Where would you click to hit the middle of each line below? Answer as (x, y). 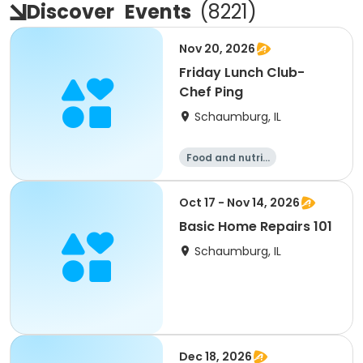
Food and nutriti (228, 158)
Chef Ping (211, 92)
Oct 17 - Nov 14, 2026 (239, 203)
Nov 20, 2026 (217, 49)
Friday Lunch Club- (242, 73)
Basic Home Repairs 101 (256, 226)
